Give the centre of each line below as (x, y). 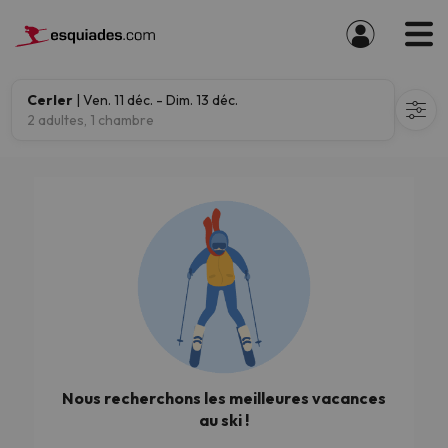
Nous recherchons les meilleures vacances (224, 398)
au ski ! (224, 420)
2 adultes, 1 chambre (90, 120)
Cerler (50, 100)
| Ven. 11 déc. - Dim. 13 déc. (155, 100)
